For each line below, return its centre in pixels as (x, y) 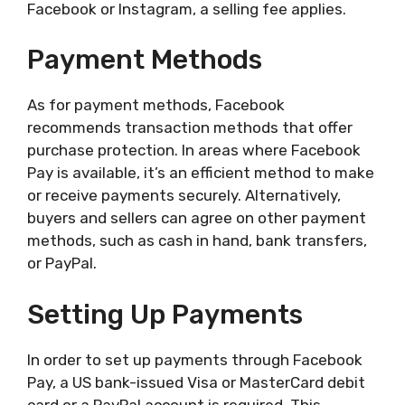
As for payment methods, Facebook (156, 105)
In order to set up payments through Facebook (195, 359)
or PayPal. (62, 264)
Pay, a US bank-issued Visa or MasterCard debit (196, 382)
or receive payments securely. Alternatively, (184, 196)
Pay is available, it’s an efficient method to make (201, 173)
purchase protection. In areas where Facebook (194, 151)
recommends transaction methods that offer (190, 128)
